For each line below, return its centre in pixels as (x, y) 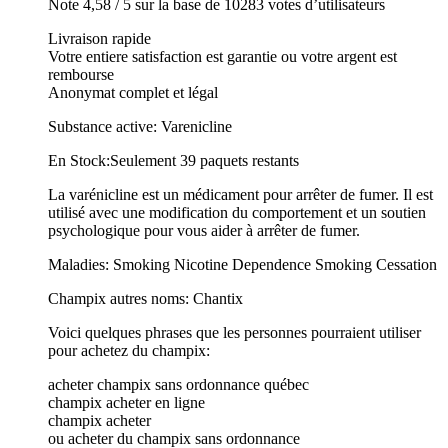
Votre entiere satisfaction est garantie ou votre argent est (222, 56)
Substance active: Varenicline (140, 126)
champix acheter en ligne (126, 402)
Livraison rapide (99, 38)
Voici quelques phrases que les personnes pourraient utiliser (234, 332)
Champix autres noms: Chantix (145, 298)
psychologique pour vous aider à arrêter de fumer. (204, 230)
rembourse (81, 74)
